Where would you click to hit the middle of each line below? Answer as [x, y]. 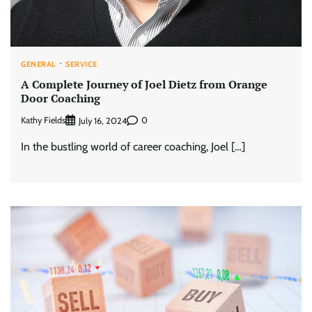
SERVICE [81, 64]
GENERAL [38, 64]
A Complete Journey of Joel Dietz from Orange [144, 84]
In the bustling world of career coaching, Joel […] [133, 146]
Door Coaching [61, 98]
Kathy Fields [43, 120]
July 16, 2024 [103, 120]
